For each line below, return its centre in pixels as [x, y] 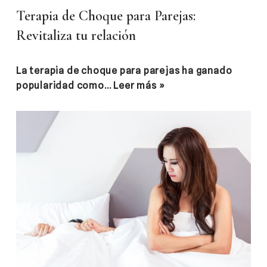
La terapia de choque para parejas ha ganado [124, 71]
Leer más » [139, 86]
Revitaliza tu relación [76, 35]
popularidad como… [65, 86]
